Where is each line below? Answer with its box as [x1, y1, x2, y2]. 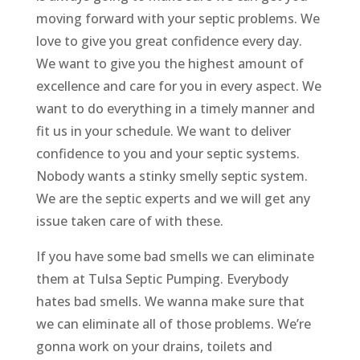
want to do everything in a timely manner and [35, 100, 315, 118]
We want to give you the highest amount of [35, 55, 304, 73]
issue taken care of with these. [35, 212, 223, 231]
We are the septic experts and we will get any [35, 190, 310, 208]
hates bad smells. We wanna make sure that [35, 292, 305, 311]
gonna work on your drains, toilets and [35, 337, 272, 356]
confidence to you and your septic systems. [35, 145, 300, 163]
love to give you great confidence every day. [35, 32, 302, 51]
